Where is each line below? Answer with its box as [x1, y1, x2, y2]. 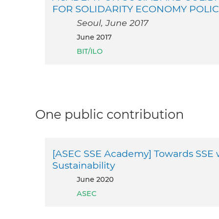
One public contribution [35, 107, 184, 122]
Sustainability [52, 159, 115, 171]
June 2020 [80, 175, 114, 184]
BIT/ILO [77, 47, 103, 56]
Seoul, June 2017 [77, 18, 148, 28]
